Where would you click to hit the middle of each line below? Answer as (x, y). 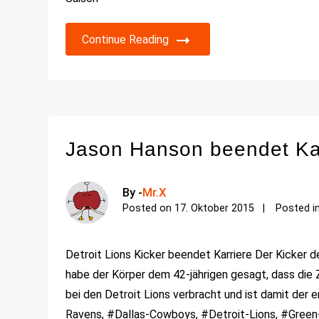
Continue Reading (126, 39)
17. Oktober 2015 (215, 208)
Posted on (149, 208)
